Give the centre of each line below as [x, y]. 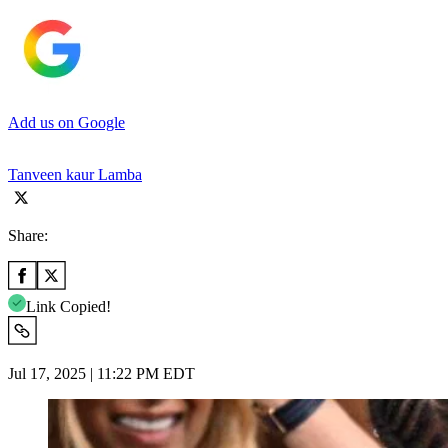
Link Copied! [68, 306]
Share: [28, 235]
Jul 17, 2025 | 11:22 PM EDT [101, 373]
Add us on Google [66, 122]
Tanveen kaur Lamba [75, 174]
